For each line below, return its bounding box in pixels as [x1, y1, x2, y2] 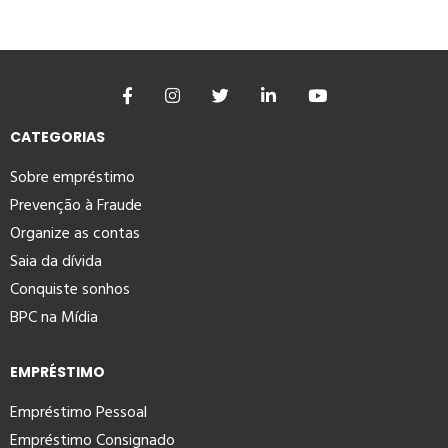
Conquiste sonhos [10, 276, 130, 303]
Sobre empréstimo [10, 164, 135, 191]
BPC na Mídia [10, 304, 98, 331]
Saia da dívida [10, 248, 102, 275]
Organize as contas [10, 220, 140, 247]
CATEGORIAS [10, 127, 105, 148]
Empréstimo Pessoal [10, 399, 147, 426]
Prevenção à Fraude [10, 192, 142, 219]
